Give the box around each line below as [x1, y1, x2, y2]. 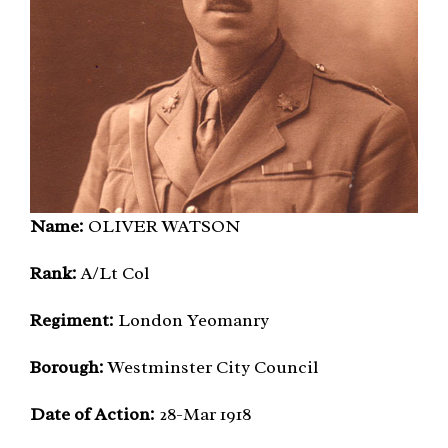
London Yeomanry [114, 308, 269, 331]
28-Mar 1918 [155, 402, 251, 425]
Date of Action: [30, 402, 155, 425]
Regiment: [30, 308, 114, 331]
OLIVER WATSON [84, 214, 240, 237]
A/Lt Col [77, 261, 150, 284]
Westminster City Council [104, 355, 319, 378]
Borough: [30, 355, 104, 378]
